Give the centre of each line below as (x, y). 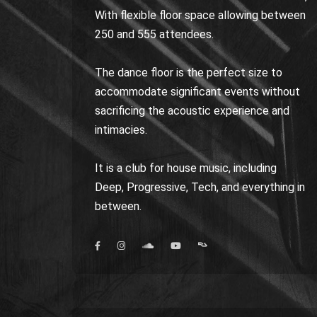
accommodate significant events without (197, 92)
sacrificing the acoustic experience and (192, 111)
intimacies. (121, 130)
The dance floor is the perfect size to (189, 73)
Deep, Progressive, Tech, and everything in (200, 187)
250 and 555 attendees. (154, 34)
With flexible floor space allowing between (200, 15)
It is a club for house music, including (186, 168)
